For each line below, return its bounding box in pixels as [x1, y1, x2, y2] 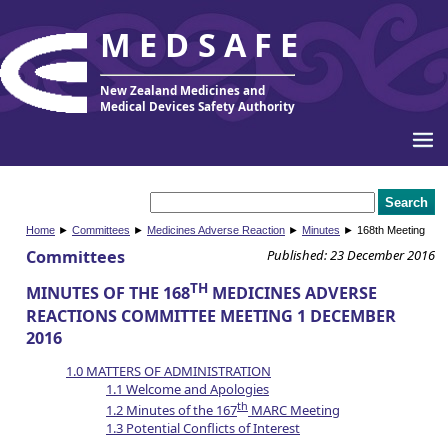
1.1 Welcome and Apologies [106, 379, 269, 398]
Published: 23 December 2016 [267, 246, 435, 265]
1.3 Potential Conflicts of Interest [106, 419, 300, 438]
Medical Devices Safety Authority [100, 98, 296, 115]
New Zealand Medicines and [100, 82, 266, 99]
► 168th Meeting [340, 223, 425, 236]
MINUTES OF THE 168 [26, 282, 190, 305]
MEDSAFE [100, 22, 307, 68]
